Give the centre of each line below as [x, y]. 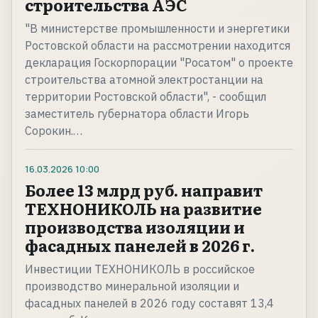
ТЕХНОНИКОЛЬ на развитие [143, 209]
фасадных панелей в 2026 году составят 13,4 [149, 303]
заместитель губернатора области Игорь [137, 114]
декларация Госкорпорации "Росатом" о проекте [159, 63]
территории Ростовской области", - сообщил [146, 97]
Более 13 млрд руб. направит [144, 190]
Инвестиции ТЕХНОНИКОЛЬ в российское [140, 269]
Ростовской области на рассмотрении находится [158, 46]
